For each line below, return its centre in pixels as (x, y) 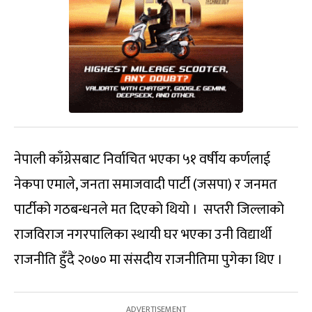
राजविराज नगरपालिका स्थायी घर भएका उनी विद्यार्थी (143, 235)
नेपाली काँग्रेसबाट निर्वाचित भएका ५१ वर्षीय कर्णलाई (142, 160)
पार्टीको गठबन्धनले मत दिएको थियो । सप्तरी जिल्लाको (149, 210)
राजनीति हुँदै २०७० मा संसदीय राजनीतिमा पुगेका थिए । (148, 260)
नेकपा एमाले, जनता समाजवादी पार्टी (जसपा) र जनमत (146, 185)
